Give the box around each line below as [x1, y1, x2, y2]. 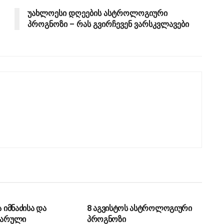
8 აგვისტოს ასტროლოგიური [86, 203, 192, 213]
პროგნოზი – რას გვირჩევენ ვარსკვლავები [27, 19, 189, 29]
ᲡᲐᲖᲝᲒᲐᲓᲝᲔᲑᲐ [94, 185, 138, 192]
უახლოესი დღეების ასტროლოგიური [27, 8, 167, 18]
